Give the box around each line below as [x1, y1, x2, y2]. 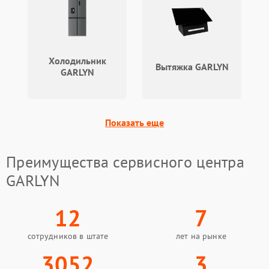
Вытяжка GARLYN [155, 60, 229, 73]
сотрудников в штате [27, 231, 109, 242]
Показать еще [105, 116, 164, 129]
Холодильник [48, 55, 106, 67]
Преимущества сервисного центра [6, 152, 244, 172]
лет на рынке [176, 231, 226, 242]
